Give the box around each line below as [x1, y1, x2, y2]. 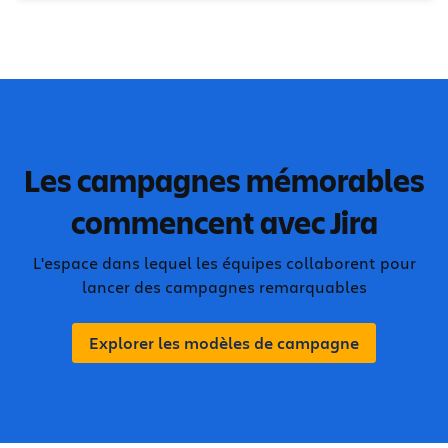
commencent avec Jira [70, 201, 378, 243]
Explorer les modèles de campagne [89, 332, 359, 354]
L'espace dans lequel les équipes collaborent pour [32, 252, 416, 273]
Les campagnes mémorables [23, 159, 425, 201]
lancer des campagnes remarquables [81, 276, 367, 297]
